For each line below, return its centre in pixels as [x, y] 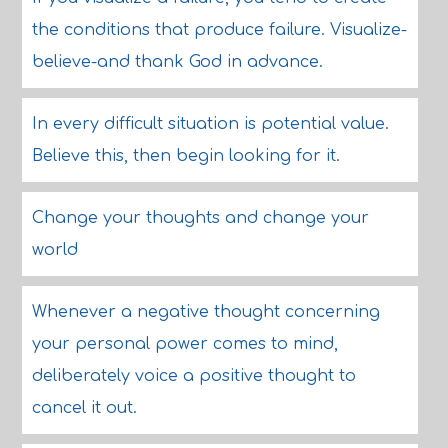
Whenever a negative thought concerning [205, 312]
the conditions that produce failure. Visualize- [219, 30]
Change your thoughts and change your [200, 218]
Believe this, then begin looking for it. [185, 156]
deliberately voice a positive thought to [193, 376]
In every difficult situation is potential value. [210, 124]
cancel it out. [84, 408]
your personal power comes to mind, [184, 344]
